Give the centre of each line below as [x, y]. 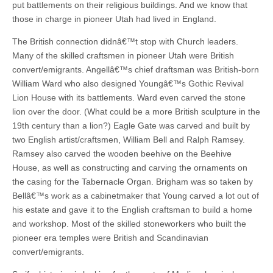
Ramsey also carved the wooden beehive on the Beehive [122, 153]
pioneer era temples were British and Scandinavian [110, 237]
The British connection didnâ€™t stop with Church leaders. [125, 41]
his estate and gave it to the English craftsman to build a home [132, 209]
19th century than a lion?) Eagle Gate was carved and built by [131, 125]
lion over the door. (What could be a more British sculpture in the [136, 111]
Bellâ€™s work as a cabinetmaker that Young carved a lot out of [136, 195]
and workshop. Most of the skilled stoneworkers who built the [129, 223]
